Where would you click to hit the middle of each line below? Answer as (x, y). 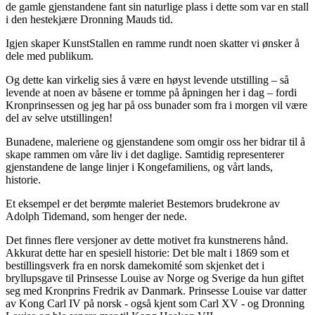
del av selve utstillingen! (59, 117)
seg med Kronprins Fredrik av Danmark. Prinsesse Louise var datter (156, 290)
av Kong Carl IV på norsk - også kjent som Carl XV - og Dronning (155, 303)
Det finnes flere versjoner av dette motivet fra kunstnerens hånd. (147, 240)
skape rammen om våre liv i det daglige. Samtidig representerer (145, 154)
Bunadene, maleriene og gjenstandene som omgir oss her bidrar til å (155, 141)
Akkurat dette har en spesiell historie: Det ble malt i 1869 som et (147, 252)
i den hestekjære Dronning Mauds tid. (89, 19)
